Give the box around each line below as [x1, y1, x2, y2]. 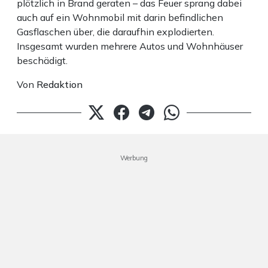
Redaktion [36, 78, 83, 91]
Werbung [120, 154, 148, 163]
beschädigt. [17, 54, 68, 67]
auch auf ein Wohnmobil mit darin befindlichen [17, 11, 223, 24]
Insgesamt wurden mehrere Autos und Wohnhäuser [17, 40, 243, 53]
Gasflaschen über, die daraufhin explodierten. [17, 26, 214, 38]
